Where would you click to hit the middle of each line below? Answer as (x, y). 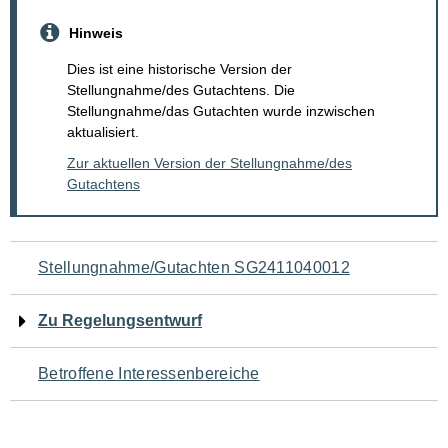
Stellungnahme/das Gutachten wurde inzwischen (221, 111)
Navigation (82, 261)
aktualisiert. (103, 132)
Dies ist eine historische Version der (179, 69)
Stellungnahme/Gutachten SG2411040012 (194, 268)
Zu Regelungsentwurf (120, 321)
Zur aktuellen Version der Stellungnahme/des (209, 163)
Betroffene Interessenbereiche (149, 374)
